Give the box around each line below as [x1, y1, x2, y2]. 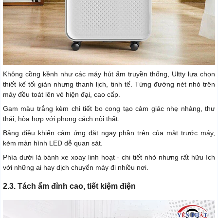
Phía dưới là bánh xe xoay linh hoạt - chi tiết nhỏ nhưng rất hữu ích [3, 153, 215, 161]
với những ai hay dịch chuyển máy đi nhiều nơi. [3, 163, 148, 171]
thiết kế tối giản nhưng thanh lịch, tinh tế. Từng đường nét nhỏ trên [3, 80, 215, 88]
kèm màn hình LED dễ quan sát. [3, 139, 103, 147]
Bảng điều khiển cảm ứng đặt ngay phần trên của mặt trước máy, [3, 128, 215, 137]
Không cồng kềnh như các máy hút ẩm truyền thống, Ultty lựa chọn [3, 70, 215, 78]
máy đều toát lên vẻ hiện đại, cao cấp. [3, 90, 120, 98]
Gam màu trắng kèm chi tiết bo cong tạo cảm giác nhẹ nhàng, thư [3, 104, 215, 112]
